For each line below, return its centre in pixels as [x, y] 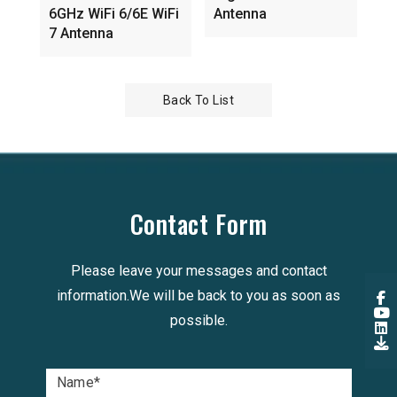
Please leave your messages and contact [198, 270]
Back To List [198, 100]
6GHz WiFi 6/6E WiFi [113, 13]
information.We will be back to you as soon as [198, 295]
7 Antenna [81, 33]
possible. [198, 320]
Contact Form [198, 223]
